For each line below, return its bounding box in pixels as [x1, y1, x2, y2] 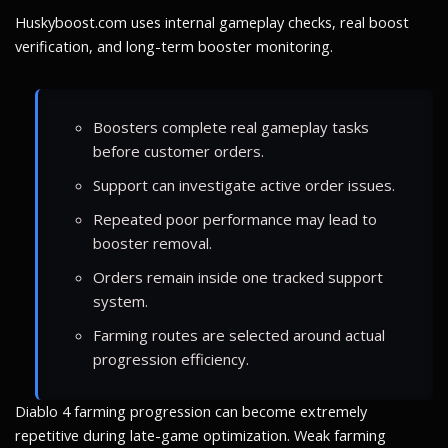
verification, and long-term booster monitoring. [15, 36, 333, 56]
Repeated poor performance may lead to [93, 208, 377, 229]
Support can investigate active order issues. [93, 174, 395, 195]
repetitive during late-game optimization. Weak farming [15, 425, 386, 445]
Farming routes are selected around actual [93, 324, 385, 345]
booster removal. [93, 232, 212, 253]
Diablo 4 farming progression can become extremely [15, 401, 367, 421]
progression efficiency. [93, 348, 249, 369]
